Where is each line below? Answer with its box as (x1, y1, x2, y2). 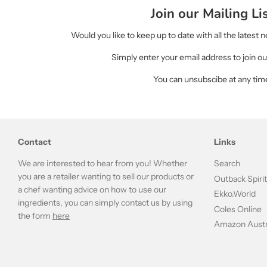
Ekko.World (213, 188, 256, 200)
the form (18, 210, 52, 222)
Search (213, 158, 240, 169)
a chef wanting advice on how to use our (18, 184, 166, 195)
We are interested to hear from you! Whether (18, 158, 187, 169)
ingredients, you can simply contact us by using (18, 197, 193, 209)
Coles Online (213, 203, 262, 215)
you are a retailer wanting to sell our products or (18, 171, 194, 182)
